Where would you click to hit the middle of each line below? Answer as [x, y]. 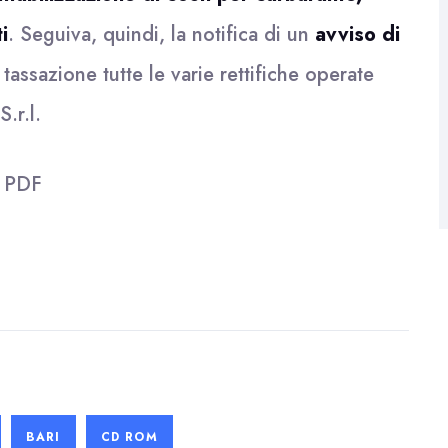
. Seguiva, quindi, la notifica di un [161, 34]
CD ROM [129, 437]
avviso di [357, 34]
